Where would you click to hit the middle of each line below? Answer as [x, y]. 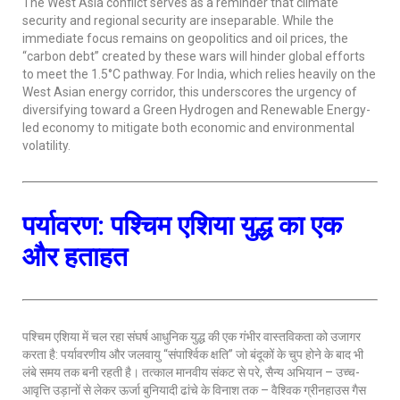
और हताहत [75, 257]
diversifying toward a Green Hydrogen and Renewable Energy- [196, 110]
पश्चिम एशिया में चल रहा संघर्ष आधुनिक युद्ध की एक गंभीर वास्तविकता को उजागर [192, 337]
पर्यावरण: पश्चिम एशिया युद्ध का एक [182, 225]
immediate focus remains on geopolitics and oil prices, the [185, 38]
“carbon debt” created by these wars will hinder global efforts [194, 56]
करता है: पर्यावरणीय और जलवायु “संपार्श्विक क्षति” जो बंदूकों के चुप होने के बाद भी [193, 354]
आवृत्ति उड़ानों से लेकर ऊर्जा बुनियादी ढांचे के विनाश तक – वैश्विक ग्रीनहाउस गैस [194, 390]
